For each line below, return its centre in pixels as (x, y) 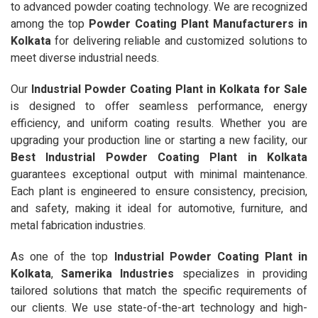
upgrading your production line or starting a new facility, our (159, 140)
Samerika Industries (118, 274)
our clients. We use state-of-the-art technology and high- (159, 308)
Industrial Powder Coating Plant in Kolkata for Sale (169, 89)
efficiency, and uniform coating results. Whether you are (159, 123)
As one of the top (62, 257)
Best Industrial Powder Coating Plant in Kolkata (159, 157)
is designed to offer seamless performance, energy (159, 106)
